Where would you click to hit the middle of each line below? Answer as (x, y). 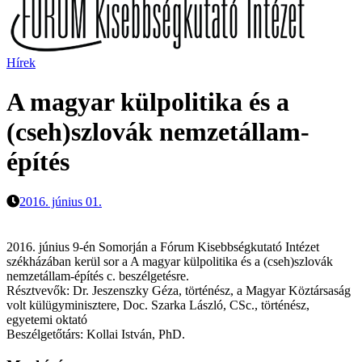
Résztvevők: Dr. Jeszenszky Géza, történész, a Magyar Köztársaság (179, 290)
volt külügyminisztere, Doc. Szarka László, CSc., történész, (158, 305)
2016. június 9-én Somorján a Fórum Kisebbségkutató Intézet (163, 246)
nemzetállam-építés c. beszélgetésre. (98, 276)
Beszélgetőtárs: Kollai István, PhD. (96, 334)
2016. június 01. (61, 201)
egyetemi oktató (47, 319)
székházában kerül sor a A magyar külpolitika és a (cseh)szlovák (170, 261)
